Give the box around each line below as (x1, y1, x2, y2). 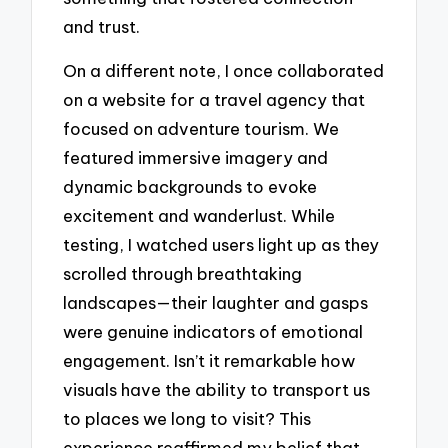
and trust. (63, 15, 141, 37)
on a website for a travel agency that (63, 89, 366, 111)
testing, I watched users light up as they (63, 234, 380, 256)
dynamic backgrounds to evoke (63, 176, 318, 198)
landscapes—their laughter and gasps (63, 292, 369, 314)
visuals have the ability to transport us (63, 379, 371, 401)
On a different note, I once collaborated (63, 60, 385, 82)
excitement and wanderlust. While (63, 205, 336, 227)
